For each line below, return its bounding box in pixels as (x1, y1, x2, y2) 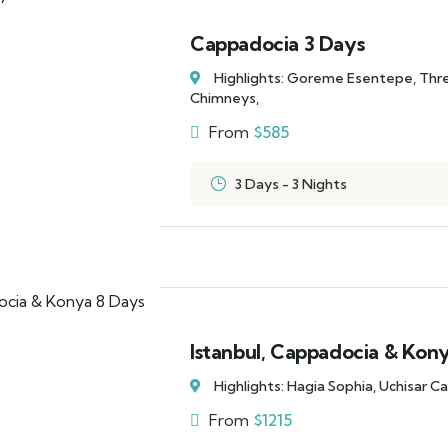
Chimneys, (190, 89, 259, 107)
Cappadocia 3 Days (190, 31, 365, 56)
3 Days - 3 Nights (235, 175, 347, 193)
